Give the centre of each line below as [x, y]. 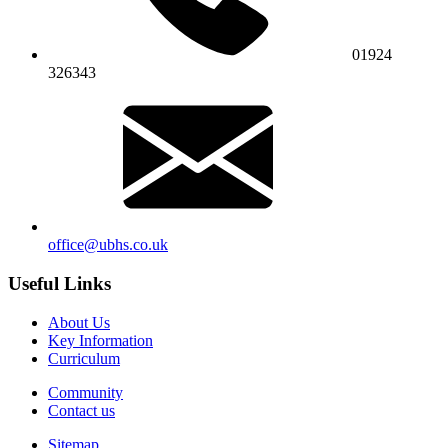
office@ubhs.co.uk [108, 245]
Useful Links [59, 283]
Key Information [100, 340]
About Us [79, 322]
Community [85, 392]
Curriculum [84, 358]
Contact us [81, 410]
